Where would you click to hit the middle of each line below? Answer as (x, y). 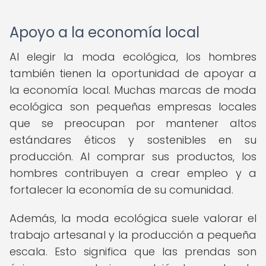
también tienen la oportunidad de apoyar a (133, 73)
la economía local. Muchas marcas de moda (133, 90)
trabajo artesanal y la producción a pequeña (133, 235)
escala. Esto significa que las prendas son (133, 251)
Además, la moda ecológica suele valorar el (133, 218)
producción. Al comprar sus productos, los (133, 156)
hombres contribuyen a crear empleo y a (133, 173)
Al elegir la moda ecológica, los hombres (133, 57)
